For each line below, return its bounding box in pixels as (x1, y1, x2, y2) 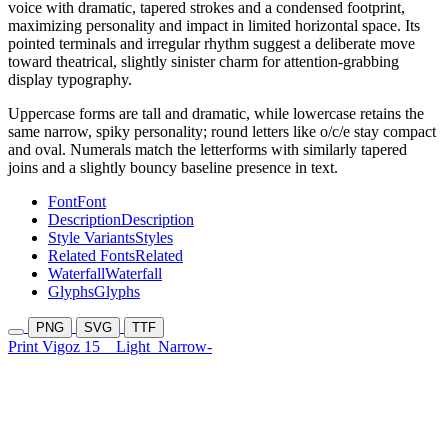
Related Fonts (48, 247, 135, 265)
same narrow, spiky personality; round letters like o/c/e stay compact (8, 123, 436, 141)
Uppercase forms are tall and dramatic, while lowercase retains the (8, 105, 424, 123)
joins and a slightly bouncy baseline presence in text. (8, 159, 338, 177)
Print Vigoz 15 (8, 338, 116, 356)
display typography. (8, 71, 132, 89)
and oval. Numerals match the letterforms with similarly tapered (8, 141, 407, 159)
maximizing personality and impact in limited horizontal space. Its (8, 17, 420, 35)
